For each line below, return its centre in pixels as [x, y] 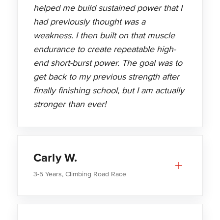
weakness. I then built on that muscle [104, 36]
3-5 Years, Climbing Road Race [80, 174]
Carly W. [55, 158]
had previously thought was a [89, 22]
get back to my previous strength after [106, 77]
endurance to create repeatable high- [104, 49]
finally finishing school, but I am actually [109, 91]
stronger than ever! [69, 104]
